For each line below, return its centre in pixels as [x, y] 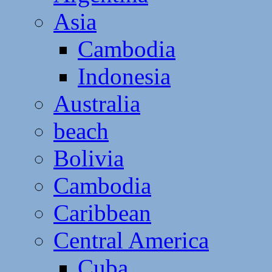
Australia [97, 103]
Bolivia [89, 158]
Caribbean [102, 212]
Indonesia [124, 76]
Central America [131, 240]
